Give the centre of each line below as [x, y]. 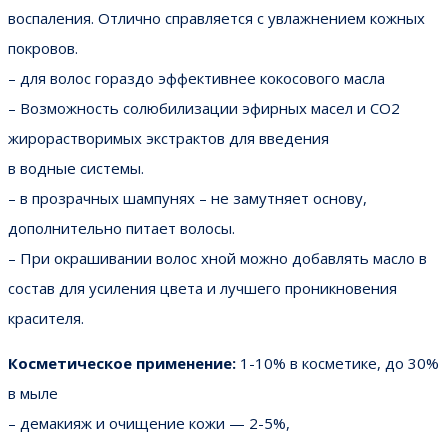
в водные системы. [76, 167]
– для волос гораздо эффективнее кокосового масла [196, 77]
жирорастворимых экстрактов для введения [168, 137]
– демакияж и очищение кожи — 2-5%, [149, 422]
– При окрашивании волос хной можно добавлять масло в [217, 257]
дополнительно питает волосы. [121, 227]
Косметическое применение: [122, 362]
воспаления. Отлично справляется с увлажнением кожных [216, 17]
